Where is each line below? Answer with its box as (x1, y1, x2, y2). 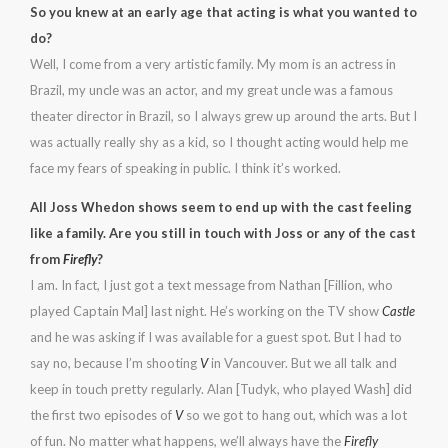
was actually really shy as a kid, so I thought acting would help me (30, 134, 408, 150)
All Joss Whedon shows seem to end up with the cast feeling (30, 199, 412, 215)
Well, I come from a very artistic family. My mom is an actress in (30, 56, 396, 72)
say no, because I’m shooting (30, 355, 200, 371)
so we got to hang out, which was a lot (183, 407, 407, 423)
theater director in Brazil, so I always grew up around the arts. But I (30, 108, 417, 124)
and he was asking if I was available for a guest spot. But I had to (30, 329, 402, 345)
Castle (382, 303, 415, 319)
